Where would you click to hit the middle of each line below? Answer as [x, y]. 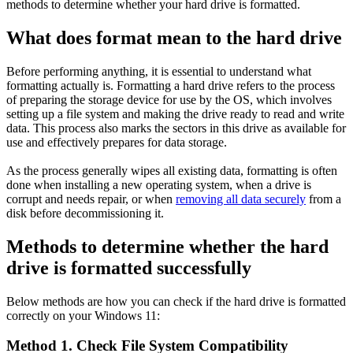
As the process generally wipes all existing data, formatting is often [172, 170]
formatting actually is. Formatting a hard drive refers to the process [171, 85]
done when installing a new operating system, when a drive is [159, 184]
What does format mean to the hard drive [174, 37]
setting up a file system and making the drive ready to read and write [175, 113]
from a [323, 199]
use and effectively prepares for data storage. [118, 142]
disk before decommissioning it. [85, 213]
